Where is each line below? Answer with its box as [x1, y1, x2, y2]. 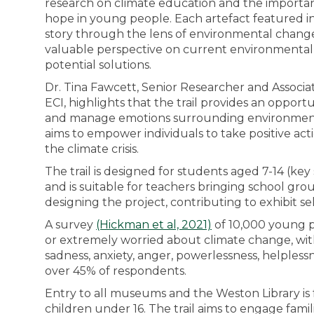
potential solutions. [45, 58, 151, 71]
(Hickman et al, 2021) [96, 218, 212, 231]
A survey [45, 218, 96, 231]
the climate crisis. [45, 142, 139, 156]
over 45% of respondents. [45, 264, 186, 278]
